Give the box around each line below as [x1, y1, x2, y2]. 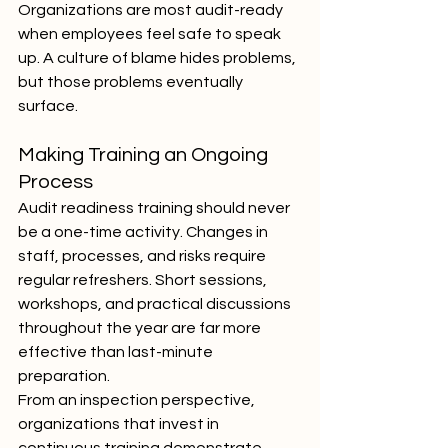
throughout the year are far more [18, 320, 264, 336]
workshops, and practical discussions [18, 296, 294, 312]
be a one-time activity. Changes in [18, 224, 271, 240]
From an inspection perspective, [18, 392, 258, 408]
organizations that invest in [18, 416, 222, 432]
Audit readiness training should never [18, 200, 293, 216]
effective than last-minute [18, 344, 216, 360]
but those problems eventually [18, 74, 246, 90]
